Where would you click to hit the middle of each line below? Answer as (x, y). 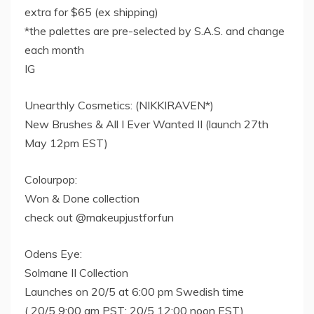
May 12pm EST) (66, 143)
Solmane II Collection (76, 273)
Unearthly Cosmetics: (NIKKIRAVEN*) (119, 105)
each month (54, 50)
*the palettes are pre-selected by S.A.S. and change (155, 31)
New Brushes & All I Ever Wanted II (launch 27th (146, 124)
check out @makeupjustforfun (99, 218)
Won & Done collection (82, 199)
